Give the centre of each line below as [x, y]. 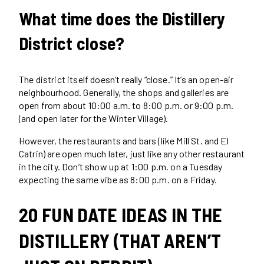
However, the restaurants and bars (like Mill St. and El [124, 140]
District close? [72, 43]
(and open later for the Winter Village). [94, 118]
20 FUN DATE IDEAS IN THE [121, 215]
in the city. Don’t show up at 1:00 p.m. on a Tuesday [121, 166]
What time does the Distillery [122, 18]
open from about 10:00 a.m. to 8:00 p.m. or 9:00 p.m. [126, 105]
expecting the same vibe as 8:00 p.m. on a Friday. [118, 179]
